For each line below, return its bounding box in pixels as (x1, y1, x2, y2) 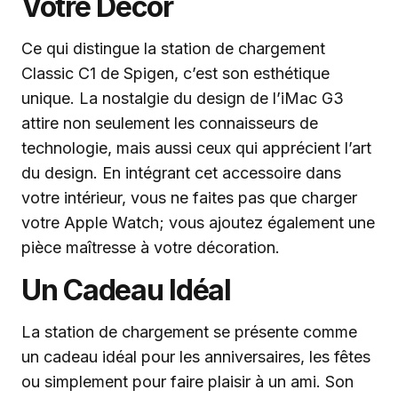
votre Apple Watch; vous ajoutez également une (21, 213, 375, 233)
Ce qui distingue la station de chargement (21, 39, 325, 59)
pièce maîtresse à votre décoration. (21, 238, 280, 258)
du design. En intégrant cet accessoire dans (21, 163, 341, 183)
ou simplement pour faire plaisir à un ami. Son (21, 372, 354, 392)
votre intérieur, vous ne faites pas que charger (21, 188, 357, 208)
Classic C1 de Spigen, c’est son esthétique (21, 64, 330, 84)
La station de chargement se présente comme (21, 322, 357, 342)
